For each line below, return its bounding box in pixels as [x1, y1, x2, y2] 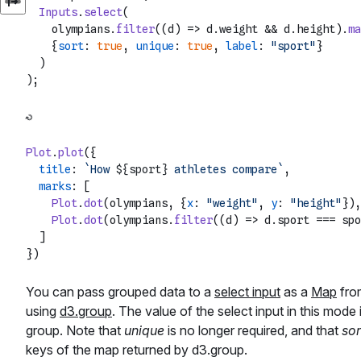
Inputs [39, 6, 77, 19]
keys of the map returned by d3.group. [26, 342, 247, 359]
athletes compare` [168, 163, 284, 176]
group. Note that [26, 322, 124, 339]
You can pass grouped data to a [26, 284, 214, 301]
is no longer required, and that [164, 322, 342, 339]
